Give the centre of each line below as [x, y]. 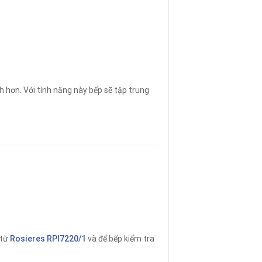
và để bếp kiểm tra [120, 238]
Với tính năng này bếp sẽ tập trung [85, 90]
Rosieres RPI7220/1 [48, 238]
